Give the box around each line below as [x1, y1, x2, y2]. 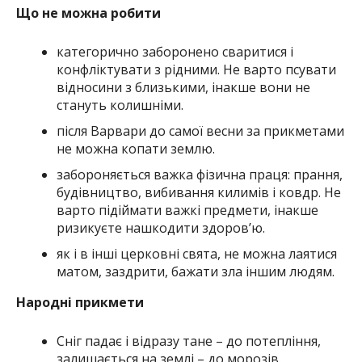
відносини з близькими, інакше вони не [56, 78, 310, 97]
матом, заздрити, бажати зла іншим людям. [56, 263, 335, 281]
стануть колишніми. [56, 96, 183, 115]
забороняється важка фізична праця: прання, [56, 166, 343, 184]
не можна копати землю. [56, 140, 215, 158]
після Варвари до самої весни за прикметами [56, 122, 344, 141]
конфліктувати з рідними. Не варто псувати [56, 61, 336, 79]
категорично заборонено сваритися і [56, 43, 293, 61]
